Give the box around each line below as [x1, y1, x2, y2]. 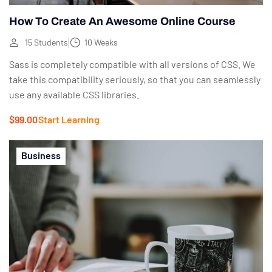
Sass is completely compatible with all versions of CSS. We [9, 58, 256, 70]
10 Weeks [84, 37, 118, 48]
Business [21, 149, 61, 161]
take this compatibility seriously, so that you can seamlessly [9, 73, 260, 86]
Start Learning [38, 114, 100, 126]
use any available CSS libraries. [9, 89, 139, 101]
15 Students [25, 37, 68, 48]
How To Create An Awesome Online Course [9, 15, 236, 28]
